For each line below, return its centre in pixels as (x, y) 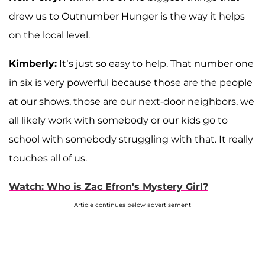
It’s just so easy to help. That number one (155, 63)
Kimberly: (33, 63)
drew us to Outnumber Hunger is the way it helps (127, 16)
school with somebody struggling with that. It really (131, 139)
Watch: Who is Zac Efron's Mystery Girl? (109, 186)
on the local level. (49, 35)
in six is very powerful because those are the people (131, 82)
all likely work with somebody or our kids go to (118, 120)
